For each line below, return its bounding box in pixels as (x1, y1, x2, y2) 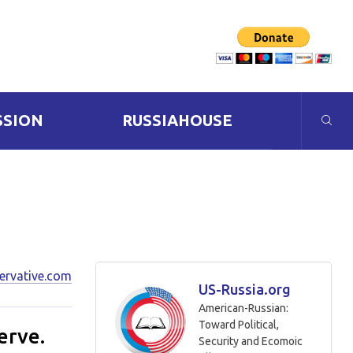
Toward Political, (199, 318, 279, 331)
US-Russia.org (199, 281, 291, 297)
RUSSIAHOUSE (122, 111, 232, 129)
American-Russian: (199, 302, 288, 314)
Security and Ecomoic (199, 335, 303, 347)
